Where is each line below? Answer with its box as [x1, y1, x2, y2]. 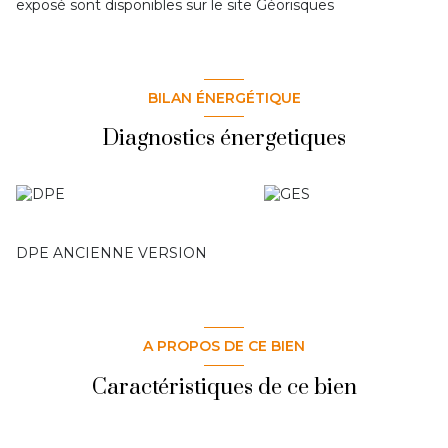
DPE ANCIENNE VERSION [16, 244, 207, 263]
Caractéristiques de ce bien [91, 373, 357, 401]
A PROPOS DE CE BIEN [143, 336, 305, 355]
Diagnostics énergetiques [102, 125, 346, 153]
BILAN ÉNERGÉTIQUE [147, 88, 301, 107]
